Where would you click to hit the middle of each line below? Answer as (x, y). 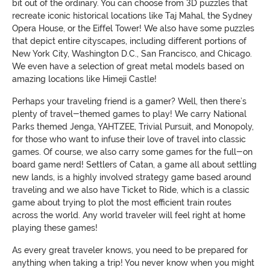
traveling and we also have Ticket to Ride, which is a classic (131, 190)
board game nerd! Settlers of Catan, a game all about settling (134, 165)
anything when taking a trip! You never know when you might (133, 263)
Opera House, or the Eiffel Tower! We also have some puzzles (133, 29)
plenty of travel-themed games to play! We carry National (129, 114)
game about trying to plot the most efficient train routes (122, 203)
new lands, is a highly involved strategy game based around (132, 177)
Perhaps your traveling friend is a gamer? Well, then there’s (129, 102)
